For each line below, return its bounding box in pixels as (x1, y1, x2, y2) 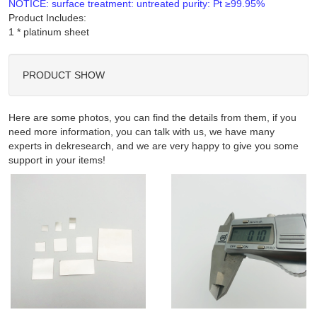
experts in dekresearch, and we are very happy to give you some (8, 139, 299, 151)
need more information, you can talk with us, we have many (8, 125, 275, 137)
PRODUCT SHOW (23, 69, 105, 81)
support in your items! (8, 154, 105, 166)
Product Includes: (8, 11, 86, 23)
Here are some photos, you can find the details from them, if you (8, 111, 296, 123)
